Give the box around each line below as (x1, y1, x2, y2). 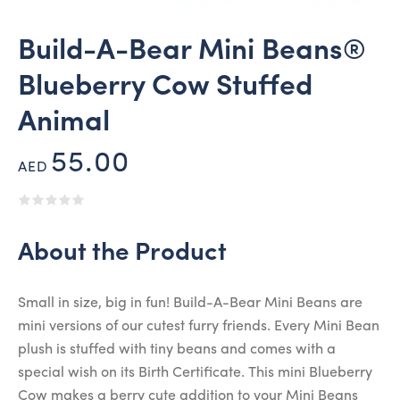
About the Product (18, 241, 227, 267)
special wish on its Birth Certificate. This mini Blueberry (18, 366, 372, 381)
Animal (18, 109, 110, 138)
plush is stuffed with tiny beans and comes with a (18, 343, 336, 358)
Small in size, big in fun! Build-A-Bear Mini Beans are (18, 296, 362, 312)
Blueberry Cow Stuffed (18, 73, 312, 103)
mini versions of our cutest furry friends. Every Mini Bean (18, 320, 379, 335)
